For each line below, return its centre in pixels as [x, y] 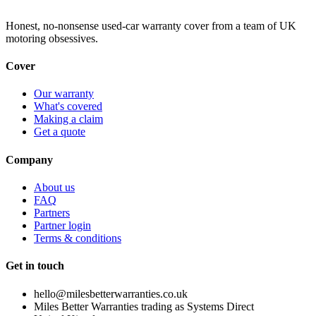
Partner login [62, 225]
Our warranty [64, 94]
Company [29, 159]
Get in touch [35, 266]
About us [54, 187]
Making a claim [68, 119]
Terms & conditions [78, 238]
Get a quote [60, 132]
